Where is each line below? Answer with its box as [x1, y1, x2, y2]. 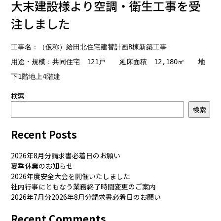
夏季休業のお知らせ [11, 161, 74, 171]
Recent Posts [11, 126, 77, 142]
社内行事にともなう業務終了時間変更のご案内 [11, 182, 156, 192]
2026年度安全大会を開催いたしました [11, 171, 131, 182]
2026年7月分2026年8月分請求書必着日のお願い [11, 192, 161, 202]
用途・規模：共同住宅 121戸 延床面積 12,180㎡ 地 [11, 58, 206, 66]
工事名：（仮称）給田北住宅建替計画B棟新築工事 [11, 43, 167, 51]
